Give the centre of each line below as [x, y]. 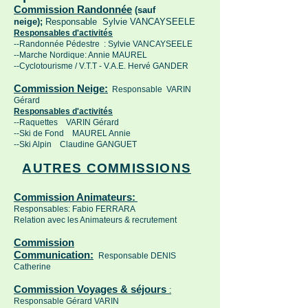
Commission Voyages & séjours [90, 289]
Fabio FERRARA [103, 209]
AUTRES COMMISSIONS [107, 168]
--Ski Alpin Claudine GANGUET [75, 144]
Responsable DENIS [137, 256]
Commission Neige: [61, 88]
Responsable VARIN [150, 89]
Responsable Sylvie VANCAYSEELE [119, 22]
